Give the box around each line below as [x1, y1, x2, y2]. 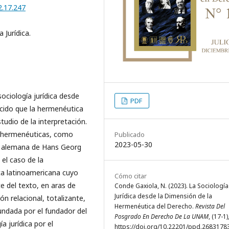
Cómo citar [114, 171, 147, 180]
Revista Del [195, 201, 225, 211]
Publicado [114, 129, 145, 139]
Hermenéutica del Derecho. [114, 201, 195, 211]
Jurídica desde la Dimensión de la [114, 191, 212, 200]
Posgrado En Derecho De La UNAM [114, 212, 209, 221]
